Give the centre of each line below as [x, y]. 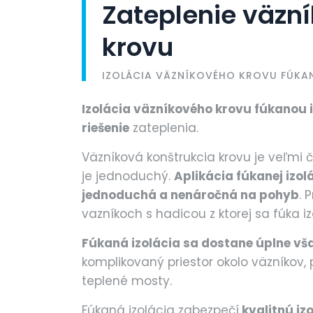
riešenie [105, 128]
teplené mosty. [127, 281]
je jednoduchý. [128, 176]
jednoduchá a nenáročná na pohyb [190, 195]
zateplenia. [164, 128]
